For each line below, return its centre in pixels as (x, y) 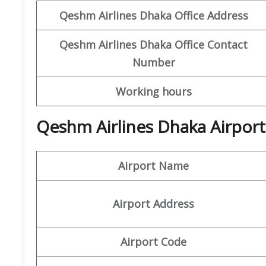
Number (153, 62)
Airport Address (153, 203)
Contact (227, 44)
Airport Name (153, 165)
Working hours (153, 91)
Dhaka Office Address (194, 15)
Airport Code (153, 241)
